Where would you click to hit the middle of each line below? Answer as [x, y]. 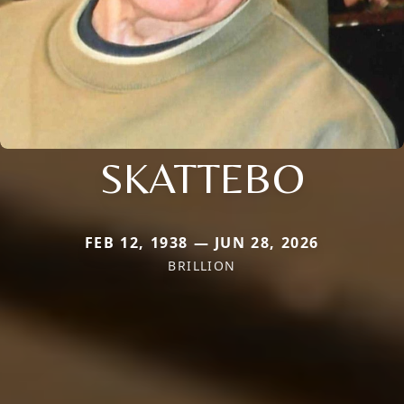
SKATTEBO [202, 177]
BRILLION [202, 265]
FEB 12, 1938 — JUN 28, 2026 [202, 242]
